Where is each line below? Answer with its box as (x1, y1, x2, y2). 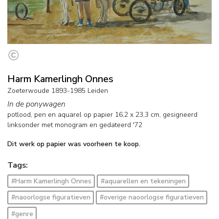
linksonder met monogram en (7, 120, 99, 130)
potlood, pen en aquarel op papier (7, 109, 113, 119)
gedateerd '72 (99, 120, 142, 130)
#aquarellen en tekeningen (100, 176, 186, 186)
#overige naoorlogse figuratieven (99, 193, 204, 202)
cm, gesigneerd (149, 109, 197, 119)
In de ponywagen (7, 98, 66, 109)
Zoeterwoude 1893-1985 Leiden (7, 86, 108, 95)
